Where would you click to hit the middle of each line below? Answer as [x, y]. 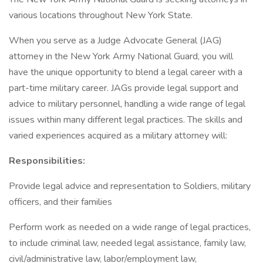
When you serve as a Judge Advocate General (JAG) [115, 41]
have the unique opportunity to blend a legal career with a [126, 72]
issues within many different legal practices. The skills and [126, 120]
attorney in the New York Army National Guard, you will [121, 56]
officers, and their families [60, 202]
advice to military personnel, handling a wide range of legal [127, 104]
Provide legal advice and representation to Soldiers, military [130, 186]
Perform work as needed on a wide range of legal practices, [130, 227]
